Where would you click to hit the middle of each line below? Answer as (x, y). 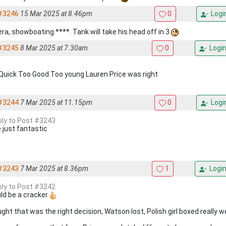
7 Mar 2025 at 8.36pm (54, 168)
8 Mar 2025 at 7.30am (54, 48)
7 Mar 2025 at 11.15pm (56, 102)
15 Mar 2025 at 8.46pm (56, 14)
